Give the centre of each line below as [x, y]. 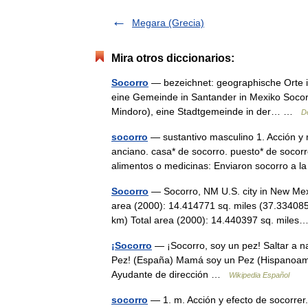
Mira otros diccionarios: [173, 58]
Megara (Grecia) [168, 23]
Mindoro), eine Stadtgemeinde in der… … [206, 111]
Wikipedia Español [259, 275]
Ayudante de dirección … [170, 274]
